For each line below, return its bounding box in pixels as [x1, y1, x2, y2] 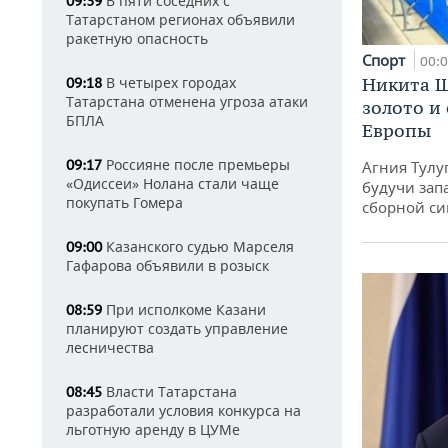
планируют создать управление [66, 319, 288, 338]
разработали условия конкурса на [66, 401, 301, 420]
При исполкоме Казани [102, 300, 266, 319]
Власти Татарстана [102, 382, 237, 401]
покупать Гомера [66, 193, 183, 212]
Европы [362, 119, 431, 143]
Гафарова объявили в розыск [66, 256, 269, 275]
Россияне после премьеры [102, 155, 290, 174]
